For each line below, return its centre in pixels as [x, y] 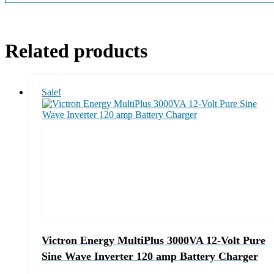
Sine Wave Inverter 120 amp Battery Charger [150, 256]
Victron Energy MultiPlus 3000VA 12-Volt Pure [154, 240]
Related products [76, 50]
